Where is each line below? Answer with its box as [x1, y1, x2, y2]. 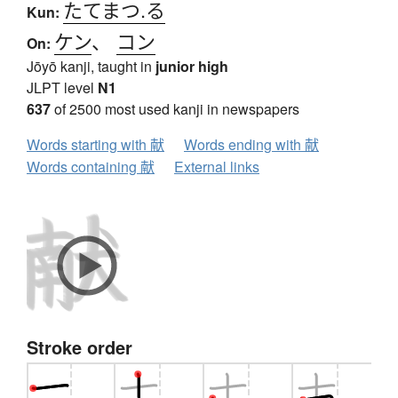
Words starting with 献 [27, 134, 164, 155]
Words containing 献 [27, 156, 155, 178]
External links [174, 156, 259, 178]
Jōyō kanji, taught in [27, 56, 155, 77]
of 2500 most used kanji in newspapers [51, 99, 299, 120]
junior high [155, 56, 228, 77]
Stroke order [27, 334, 132, 361]
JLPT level [27, 77, 98, 99]
